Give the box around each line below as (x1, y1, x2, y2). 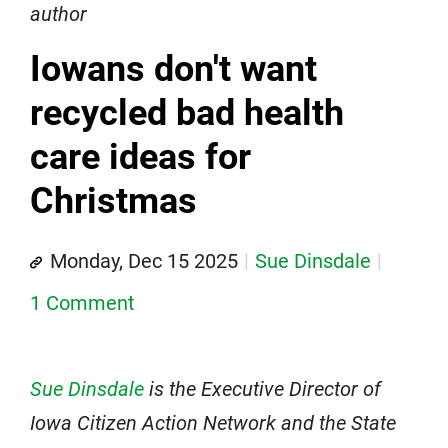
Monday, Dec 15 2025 (50, 248, 238, 273)
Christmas (30, 179, 197, 222)
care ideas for (30, 135, 251, 178)
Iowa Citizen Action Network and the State (30, 410, 396, 435)
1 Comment (30, 290, 135, 315)
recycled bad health (30, 91, 344, 134)
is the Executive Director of (144, 376, 381, 401)
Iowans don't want (30, 47, 317, 90)
